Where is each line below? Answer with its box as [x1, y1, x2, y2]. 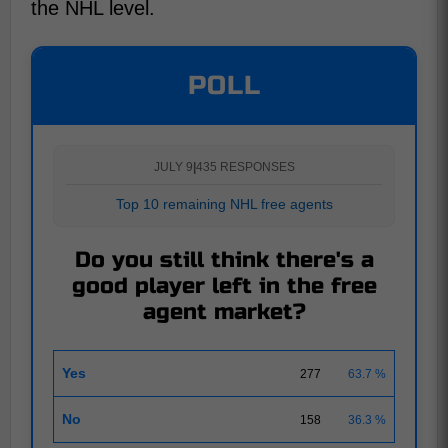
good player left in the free [71, 273, 377, 300]
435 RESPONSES [195, 160, 295, 175]
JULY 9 [153, 160, 193, 175]
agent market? [142, 299, 306, 326]
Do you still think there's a [74, 247, 374, 274]
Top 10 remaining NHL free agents [115, 196, 333, 213]
